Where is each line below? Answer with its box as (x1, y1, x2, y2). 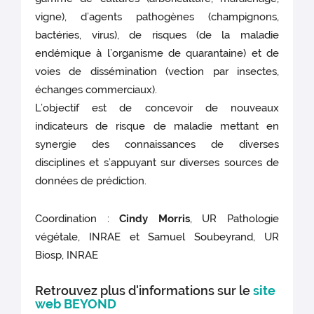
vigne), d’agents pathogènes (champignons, (35, 11, 279, 24)
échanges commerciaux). (35, 83, 161, 97)
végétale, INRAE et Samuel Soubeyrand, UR (35, 231, 279, 244)
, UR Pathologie (189, 212, 279, 226)
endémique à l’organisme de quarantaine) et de (35, 47, 279, 60)
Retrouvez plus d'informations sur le (35, 283, 254, 299)
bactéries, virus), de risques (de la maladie (35, 29, 279, 42)
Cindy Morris (119, 212, 190, 226)
